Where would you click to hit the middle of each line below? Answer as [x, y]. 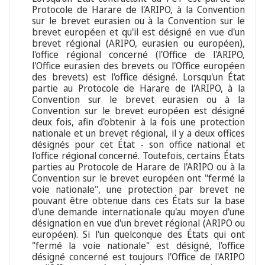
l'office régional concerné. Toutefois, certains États [138, 156]
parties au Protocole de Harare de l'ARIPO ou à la [138, 167]
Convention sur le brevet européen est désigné [138, 111]
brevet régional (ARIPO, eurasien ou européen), [138, 43]
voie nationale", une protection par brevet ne [138, 190]
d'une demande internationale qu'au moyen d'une [138, 212]
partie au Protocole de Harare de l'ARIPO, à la [138, 88]
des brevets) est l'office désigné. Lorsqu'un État [138, 77]
